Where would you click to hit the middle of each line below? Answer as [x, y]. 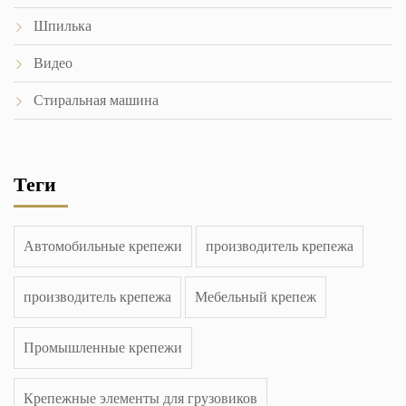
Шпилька [63, 26]
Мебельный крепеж [256, 297]
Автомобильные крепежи [103, 246]
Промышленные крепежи [103, 348]
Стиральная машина [96, 100]
